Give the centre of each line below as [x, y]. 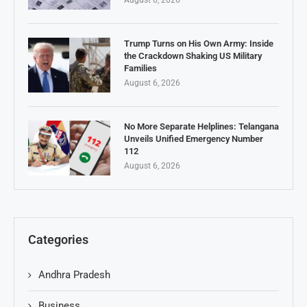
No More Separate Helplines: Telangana [201, 127]
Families [140, 69]
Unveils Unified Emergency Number [194, 139]
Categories [58, 240]
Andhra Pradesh [74, 275]
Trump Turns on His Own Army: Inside [199, 44]
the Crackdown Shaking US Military [193, 56]
